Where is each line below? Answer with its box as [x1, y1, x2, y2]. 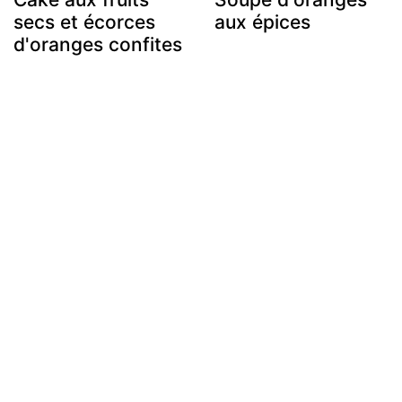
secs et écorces [13, 10, 155, 33]
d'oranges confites [13, 32, 182, 56]
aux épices [214, 10, 310, 33]
